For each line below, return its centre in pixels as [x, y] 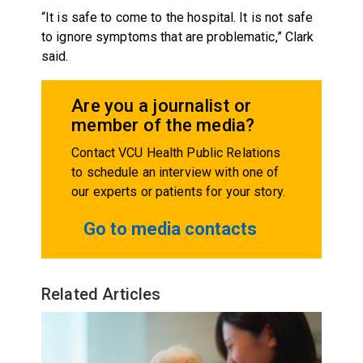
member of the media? [163, 125]
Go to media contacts [171, 228]
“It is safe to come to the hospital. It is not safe [177, 17]
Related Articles [101, 294]
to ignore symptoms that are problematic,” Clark [177, 36]
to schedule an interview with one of [175, 172]
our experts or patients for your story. [178, 191]
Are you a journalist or [162, 105]
